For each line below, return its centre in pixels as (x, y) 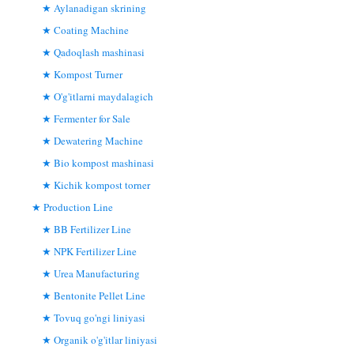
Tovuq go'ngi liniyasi (100, 317)
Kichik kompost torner (102, 185)
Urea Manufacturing (97, 273)
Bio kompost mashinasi (104, 162)
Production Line (78, 207)
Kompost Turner (88, 74)
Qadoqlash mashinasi (99, 52)
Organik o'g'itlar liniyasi (105, 339)
